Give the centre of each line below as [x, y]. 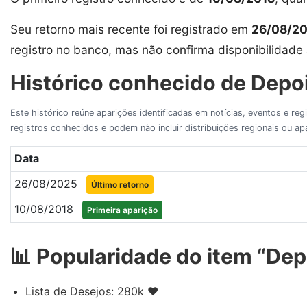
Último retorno [120, 184]
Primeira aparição [122, 210]
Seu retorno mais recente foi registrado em [131, 29]
